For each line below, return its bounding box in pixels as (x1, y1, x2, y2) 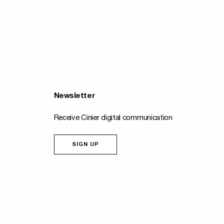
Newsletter (53, 92, 95, 100)
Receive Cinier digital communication (53, 114, 172, 122)
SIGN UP (71, 142, 99, 147)
